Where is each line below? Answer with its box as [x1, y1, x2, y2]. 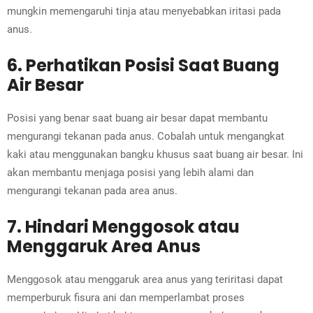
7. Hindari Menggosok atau [7, 215, 240, 239]
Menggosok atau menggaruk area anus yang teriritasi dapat [7, 273, 283, 286]
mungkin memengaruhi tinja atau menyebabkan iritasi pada [7, 5, 281, 18]
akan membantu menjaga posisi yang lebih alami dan [7, 166, 254, 180]
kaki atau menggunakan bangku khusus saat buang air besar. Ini [7, 148, 303, 161]
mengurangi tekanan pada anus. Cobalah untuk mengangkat [7, 130, 284, 143]
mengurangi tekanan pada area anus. [7, 184, 177, 198]
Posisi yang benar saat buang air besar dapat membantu [7, 112, 268, 125]
